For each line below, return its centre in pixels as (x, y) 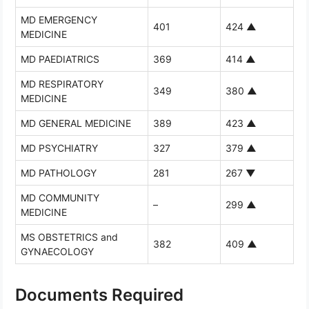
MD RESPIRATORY (62, 83)
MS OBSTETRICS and (69, 237)
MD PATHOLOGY (59, 172)
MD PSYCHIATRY (59, 148)
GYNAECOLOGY (57, 251)
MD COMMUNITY (60, 197)
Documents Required (99, 295)
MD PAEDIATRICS (60, 59)
